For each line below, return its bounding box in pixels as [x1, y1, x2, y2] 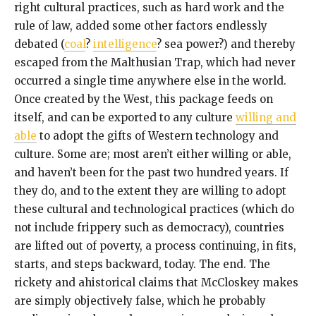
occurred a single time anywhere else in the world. [14, 74, 286, 88]
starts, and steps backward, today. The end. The [14, 257, 270, 272]
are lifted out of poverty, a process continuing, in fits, [14, 239, 296, 253]
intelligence [93, 37, 157, 51]
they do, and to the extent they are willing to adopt [14, 184, 286, 198]
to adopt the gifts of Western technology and [37, 129, 279, 143]
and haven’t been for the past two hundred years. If [14, 166, 288, 180]
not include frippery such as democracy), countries [14, 221, 284, 235]
